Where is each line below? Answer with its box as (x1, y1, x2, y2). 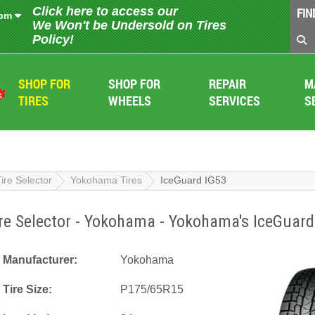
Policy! (32, 32, 74, 46)
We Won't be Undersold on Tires (32, 18, 226, 32)
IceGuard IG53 (160, 174, 226, 186)
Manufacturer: (3, 254, 77, 266)
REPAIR (209, 75, 247, 92)
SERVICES (209, 92, 261, 109)
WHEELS (108, 92, 151, 109)
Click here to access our (32, 4, 178, 18)
